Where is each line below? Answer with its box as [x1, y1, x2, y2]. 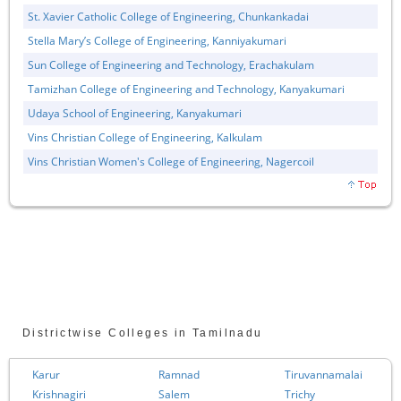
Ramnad [158, 366, 200, 382]
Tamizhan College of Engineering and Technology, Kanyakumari [28, 81, 345, 97]
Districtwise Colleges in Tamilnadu [22, 326, 263, 339]
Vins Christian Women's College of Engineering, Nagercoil [28, 153, 314, 169]
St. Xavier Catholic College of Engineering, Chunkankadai [28, 8, 309, 24]
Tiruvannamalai [285, 366, 363, 382]
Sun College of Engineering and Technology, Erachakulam [28, 56, 314, 73]
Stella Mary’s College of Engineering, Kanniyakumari [28, 32, 286, 48]
